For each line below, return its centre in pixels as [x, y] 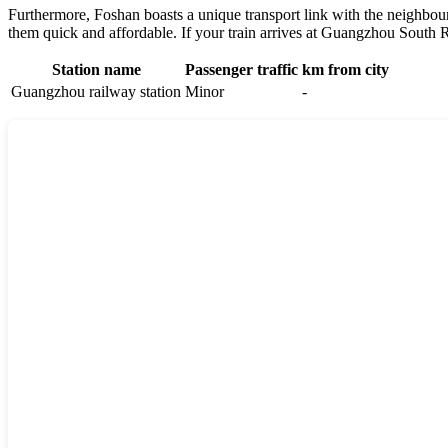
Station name [96, 69]
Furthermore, [51, 14]
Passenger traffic [241, 69]
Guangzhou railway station [96, 91]
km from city [345, 69]
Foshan [117, 14]
